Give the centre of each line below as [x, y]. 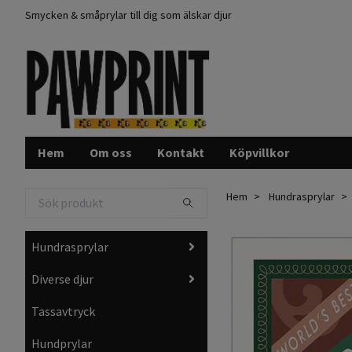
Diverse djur [62, 279]
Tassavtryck [63, 311]
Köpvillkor [259, 152]
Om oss [111, 152]
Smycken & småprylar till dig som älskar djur [128, 15]
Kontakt [181, 152]
